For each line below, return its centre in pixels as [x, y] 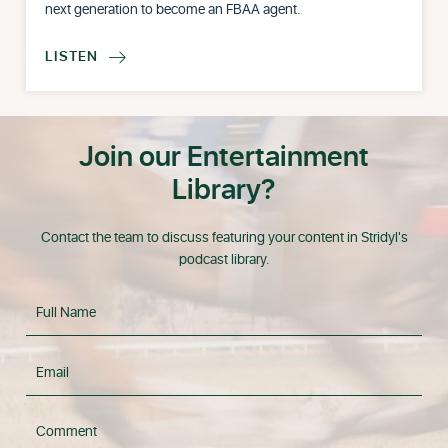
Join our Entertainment [224, 158]
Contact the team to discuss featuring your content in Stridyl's [224, 238]
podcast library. [224, 260]
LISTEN [72, 57]
